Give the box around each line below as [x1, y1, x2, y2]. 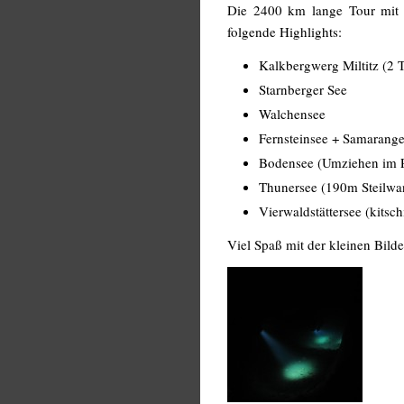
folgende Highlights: [227, 22, 342, 41]
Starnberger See [259, 79, 347, 98]
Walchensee [259, 104, 326, 123]
